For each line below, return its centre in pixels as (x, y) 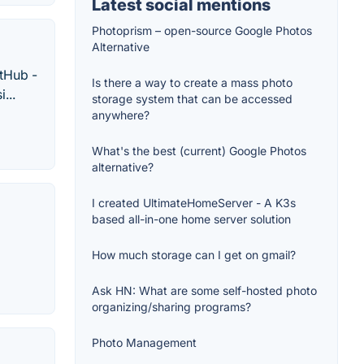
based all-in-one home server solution (191, 219)
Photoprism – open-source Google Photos (202, 31)
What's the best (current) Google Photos (199, 151)
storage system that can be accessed (192, 99)
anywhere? (121, 115)
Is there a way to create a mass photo (192, 83)
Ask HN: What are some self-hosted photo (204, 291)
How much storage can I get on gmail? (194, 255)
